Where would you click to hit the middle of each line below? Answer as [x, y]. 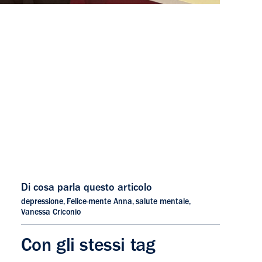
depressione [42, 203]
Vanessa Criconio [51, 213]
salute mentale [162, 203]
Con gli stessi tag [88, 248]
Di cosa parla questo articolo [86, 189]
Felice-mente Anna [99, 203]
